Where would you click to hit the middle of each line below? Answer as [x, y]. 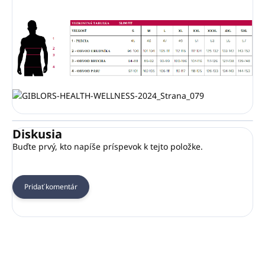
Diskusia [37, 134]
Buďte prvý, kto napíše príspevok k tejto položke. [108, 147]
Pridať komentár [51, 187]
